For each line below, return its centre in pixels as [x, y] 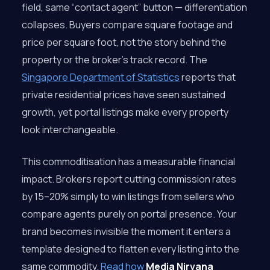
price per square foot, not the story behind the [124, 42]
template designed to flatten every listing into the [130, 249]
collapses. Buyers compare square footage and [127, 25]
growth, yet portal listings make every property [125, 112]
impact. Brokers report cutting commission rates [129, 179]
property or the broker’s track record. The [115, 60]
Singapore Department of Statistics [101, 77]
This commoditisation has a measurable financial [128, 162]
